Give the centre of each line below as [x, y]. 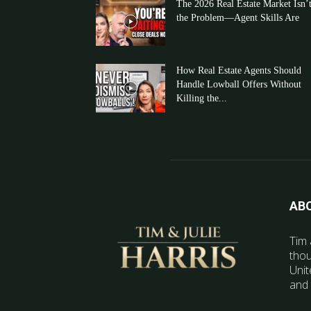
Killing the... [202, 98]
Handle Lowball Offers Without [239, 84]
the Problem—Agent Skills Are [238, 18]
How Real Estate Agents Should [239, 70]
